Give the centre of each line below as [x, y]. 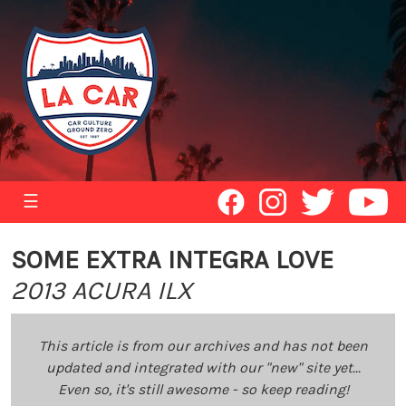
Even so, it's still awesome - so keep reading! [203, 389]
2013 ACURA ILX [101, 290]
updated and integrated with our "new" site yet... [203, 367]
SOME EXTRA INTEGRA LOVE [172, 260]
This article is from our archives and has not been [203, 346]
